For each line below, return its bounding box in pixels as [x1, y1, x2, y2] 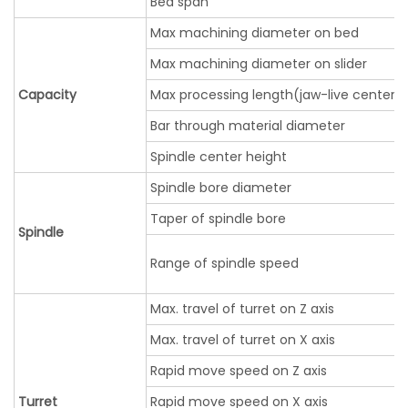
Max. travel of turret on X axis [150, 331, 335, 350]
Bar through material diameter [150, 117, 345, 136]
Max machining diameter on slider [150, 55, 367, 74]
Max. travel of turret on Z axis [150, 300, 334, 319]
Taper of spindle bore [150, 209, 286, 229]
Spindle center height [150, 148, 287, 167]
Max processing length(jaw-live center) [150, 86, 402, 105]
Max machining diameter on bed [150, 24, 359, 43]
